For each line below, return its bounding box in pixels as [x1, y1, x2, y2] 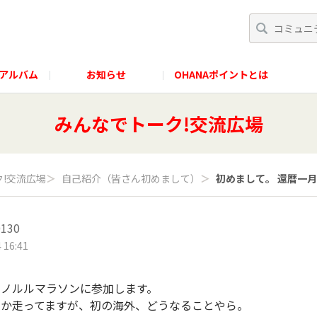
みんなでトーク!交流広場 [54, 110, 263, 137]
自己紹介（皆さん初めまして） [62, 171, 200, 185]
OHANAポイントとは [174, 67, 268, 81]
